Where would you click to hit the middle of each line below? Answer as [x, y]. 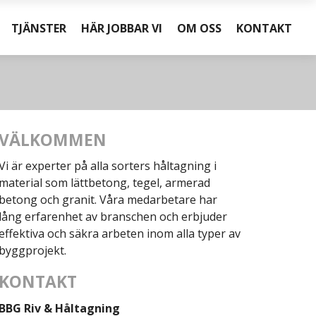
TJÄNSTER [39, 28]
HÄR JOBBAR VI [122, 28]
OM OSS [200, 28]
